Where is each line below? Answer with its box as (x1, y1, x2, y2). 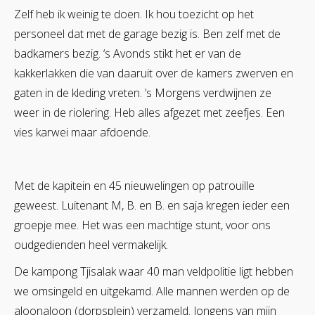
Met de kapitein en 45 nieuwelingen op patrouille (14, 177, 255, 193)
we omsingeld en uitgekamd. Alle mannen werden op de (14, 283, 290, 299)
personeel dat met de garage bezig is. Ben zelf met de (14, 25, 281, 41)
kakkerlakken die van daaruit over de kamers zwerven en (14, 65, 293, 81)
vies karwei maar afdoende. (14, 124, 150, 140)
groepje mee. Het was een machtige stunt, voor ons (14, 217, 271, 233)
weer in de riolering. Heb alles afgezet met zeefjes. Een (14, 104, 285, 120)
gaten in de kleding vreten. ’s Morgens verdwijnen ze (14, 84, 271, 101)
